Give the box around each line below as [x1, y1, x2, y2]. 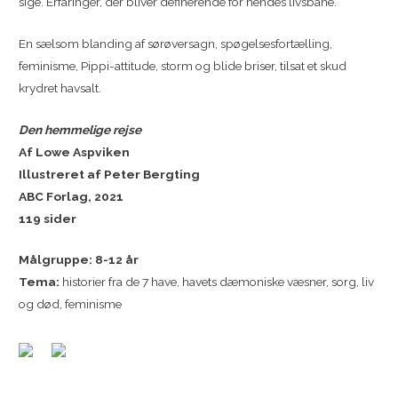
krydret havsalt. [19, 80, 102, 95]
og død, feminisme [19, 297, 123, 312]
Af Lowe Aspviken [19, 144, 131, 159]
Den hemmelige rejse [19, 122, 142, 137]
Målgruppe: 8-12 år [19, 252, 139, 267]
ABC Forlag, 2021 [19, 188, 124, 203]
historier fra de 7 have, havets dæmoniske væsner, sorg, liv [62, 275, 375, 290]
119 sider [19, 211, 77, 226]
